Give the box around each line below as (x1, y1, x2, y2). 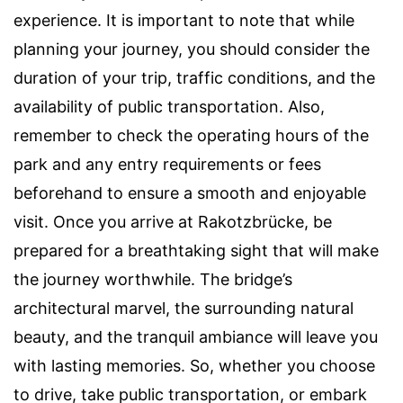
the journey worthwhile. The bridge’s (13, 270, 292, 289)
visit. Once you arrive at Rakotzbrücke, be (13, 212, 332, 231)
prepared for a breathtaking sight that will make (13, 241, 379, 260)
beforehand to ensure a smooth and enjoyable (13, 184, 366, 202)
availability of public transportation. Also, (13, 97, 325, 116)
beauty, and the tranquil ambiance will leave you (13, 327, 378, 346)
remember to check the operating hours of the (13, 126, 369, 145)
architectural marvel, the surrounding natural (13, 299, 354, 318)
